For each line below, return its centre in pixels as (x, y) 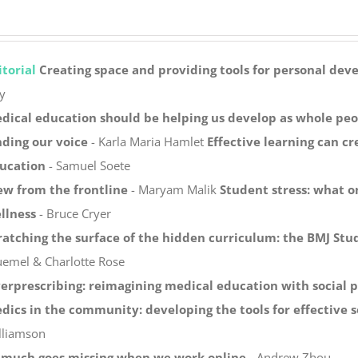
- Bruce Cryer (73, 213)
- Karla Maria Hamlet (147, 141)
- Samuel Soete (88, 165)
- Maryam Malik (173, 189)
